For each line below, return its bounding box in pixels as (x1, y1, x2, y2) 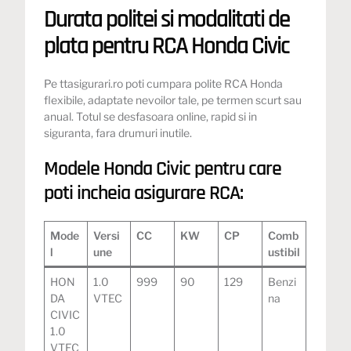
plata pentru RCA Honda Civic (44, 30, 290, 62)
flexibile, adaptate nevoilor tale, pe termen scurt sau (44, 92, 302, 107)
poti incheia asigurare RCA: (44, 179, 244, 206)
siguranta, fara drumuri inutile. (44, 125, 193, 139)
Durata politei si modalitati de (44, 3, 290, 35)
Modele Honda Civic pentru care (44, 155, 282, 182)
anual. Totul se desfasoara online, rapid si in (44, 109, 258, 123)
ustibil (268, 244, 301, 259)
